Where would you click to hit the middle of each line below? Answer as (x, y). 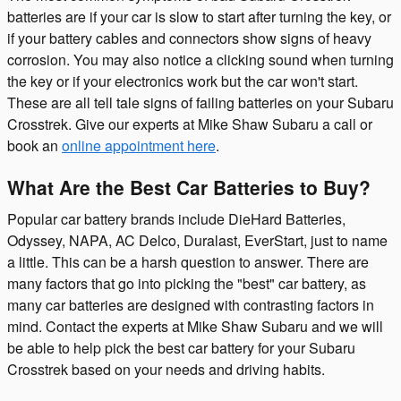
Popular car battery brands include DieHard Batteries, (176, 218)
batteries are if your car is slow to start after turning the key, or (199, 17)
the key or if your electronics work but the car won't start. (183, 81)
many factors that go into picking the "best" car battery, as (187, 283)
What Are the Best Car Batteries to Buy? (189, 187)
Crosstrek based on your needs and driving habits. (166, 369)
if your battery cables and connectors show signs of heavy (189, 38)
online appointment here (139, 145)
